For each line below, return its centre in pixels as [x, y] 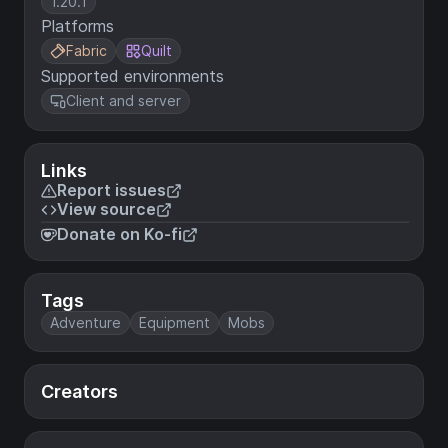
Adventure [85, 322]
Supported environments [132, 76]
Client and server [123, 100]
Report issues [111, 190]
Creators [79, 391]
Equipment [174, 322]
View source [106, 209]
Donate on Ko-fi [119, 234]
